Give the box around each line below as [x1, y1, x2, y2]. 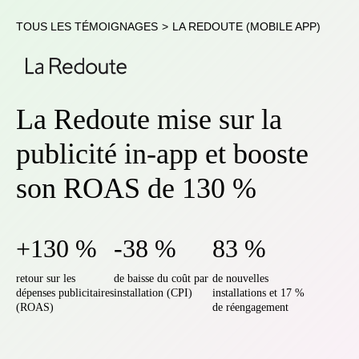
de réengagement [212, 301, 288, 313]
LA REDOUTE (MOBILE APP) [172, 20, 321, 33]
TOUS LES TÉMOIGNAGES [16, 20, 158, 33]
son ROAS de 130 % [16, 172, 256, 204]
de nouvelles [212, 272, 268, 284]
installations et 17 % [212, 287, 305, 299]
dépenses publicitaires [16, 287, 114, 299]
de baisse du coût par [114, 272, 209, 284]
